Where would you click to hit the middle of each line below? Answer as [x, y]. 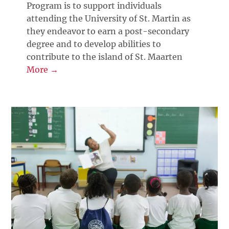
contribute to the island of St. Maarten [105, 57]
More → [43, 70]
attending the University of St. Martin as [109, 19]
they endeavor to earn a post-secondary [108, 31]
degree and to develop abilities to [94, 44]
